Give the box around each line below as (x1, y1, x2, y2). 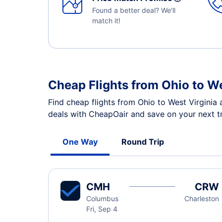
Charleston (184, 194, 219, 203)
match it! (92, 16, 120, 25)
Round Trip (121, 137, 164, 147)
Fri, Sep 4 (86, 205, 117, 213)
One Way (62, 137, 98, 147)
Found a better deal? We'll (92, 6, 175, 14)
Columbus (86, 194, 118, 203)
